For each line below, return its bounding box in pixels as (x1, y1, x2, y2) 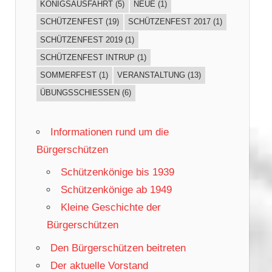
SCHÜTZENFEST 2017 (128, 17, 211, 27)
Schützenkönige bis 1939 (60, 166, 174, 178)
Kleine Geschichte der (60, 202, 161, 214)
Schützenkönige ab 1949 (60, 184, 172, 196)
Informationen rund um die (50, 126, 169, 138)
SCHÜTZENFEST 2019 (40, 35, 123, 44)
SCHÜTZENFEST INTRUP (40, 52, 135, 62)
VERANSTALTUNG (117, 70, 185, 80)
